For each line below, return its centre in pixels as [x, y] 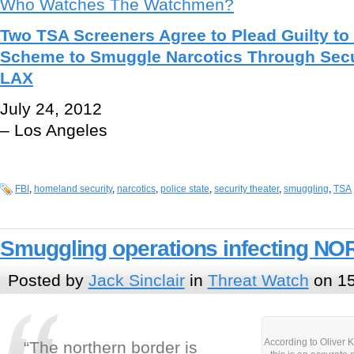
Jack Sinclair [136, 280]
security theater [247, 189]
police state [185, 189]
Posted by [48, 280]
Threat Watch [258, 280]
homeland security [73, 189]
